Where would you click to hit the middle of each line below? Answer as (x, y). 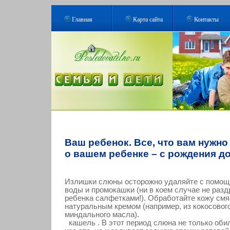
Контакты (206, 19)
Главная (82, 19)
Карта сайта (148, 19)
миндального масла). (102, 215)
